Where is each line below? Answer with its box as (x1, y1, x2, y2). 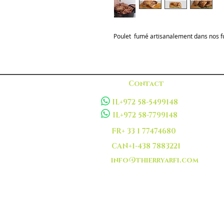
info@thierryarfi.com (111, 155, 198, 165)
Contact (128, 79, 164, 89)
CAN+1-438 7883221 (111, 141, 180, 151)
